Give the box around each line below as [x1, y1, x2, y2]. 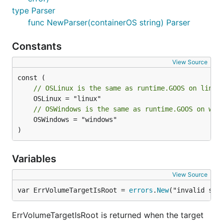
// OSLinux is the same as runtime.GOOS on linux [33, 84, 221, 92]
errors [129, 186, 153, 194]
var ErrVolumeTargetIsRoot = [17, 186, 129, 194]
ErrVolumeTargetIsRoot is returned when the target [12, 210, 204, 220]
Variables [12, 153, 59, 165]
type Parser [12, 5, 55, 15]
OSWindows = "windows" [17, 115, 33, 123]
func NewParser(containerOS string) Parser [28, 17, 190, 27]
